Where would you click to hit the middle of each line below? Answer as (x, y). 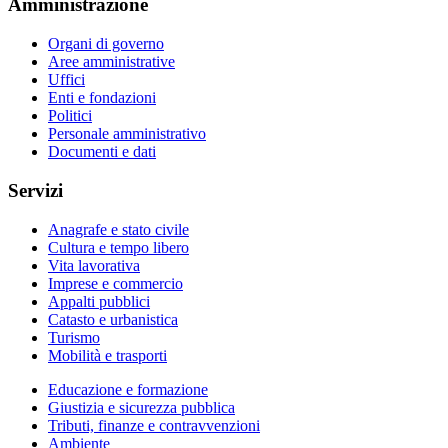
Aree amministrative (111, 62)
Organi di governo (106, 44)
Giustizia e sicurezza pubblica (141, 407)
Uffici (66, 80)
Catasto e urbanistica (113, 319)
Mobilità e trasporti (107, 355)
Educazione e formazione (128, 389)
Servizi (35, 190)
